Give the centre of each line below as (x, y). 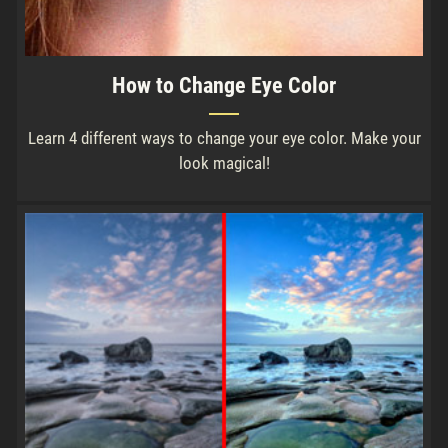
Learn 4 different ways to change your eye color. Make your (224, 137)
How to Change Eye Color (224, 85)
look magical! (224, 162)
